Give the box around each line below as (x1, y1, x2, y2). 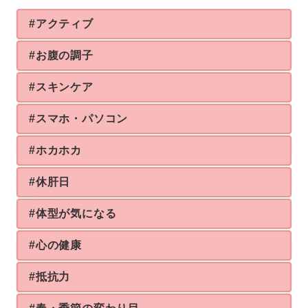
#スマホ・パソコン (29, 113, 129, 124)
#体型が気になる (29, 208, 117, 219)
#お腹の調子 (29, 49, 93, 61)
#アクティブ (29, 18, 93, 30)
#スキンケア (29, 81, 93, 93)
